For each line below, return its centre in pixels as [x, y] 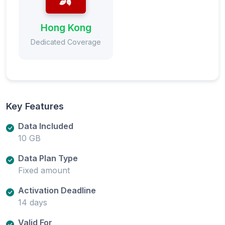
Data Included [46, 126]
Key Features [35, 106]
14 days [33, 202]
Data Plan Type [48, 158]
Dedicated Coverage [66, 42]
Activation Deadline [57, 190]
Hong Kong [66, 27]
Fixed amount [44, 170]
